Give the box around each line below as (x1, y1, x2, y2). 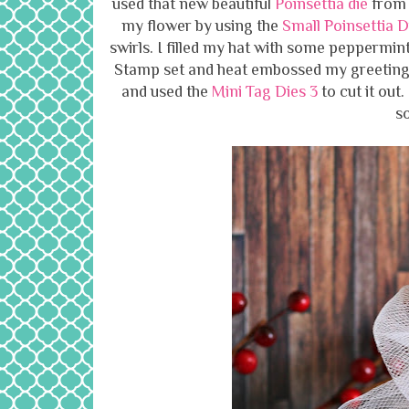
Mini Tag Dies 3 (211, 82, 318, 101)
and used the (121, 82, 212, 101)
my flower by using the (121, 16, 282, 36)
